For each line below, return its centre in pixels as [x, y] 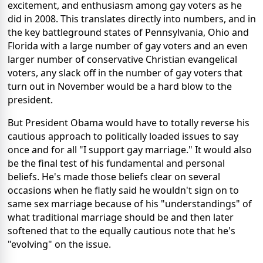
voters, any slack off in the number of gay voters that [125, 73]
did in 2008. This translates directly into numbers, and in [132, 19]
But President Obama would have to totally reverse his [129, 123]
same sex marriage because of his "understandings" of [130, 204]
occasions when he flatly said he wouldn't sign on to [123, 190]
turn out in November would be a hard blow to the [120, 87]
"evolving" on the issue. [62, 245]
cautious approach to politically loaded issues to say [123, 136]
